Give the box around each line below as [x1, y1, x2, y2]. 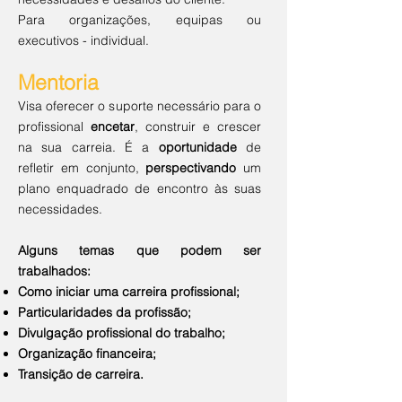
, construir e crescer [135, 118, 261, 135]
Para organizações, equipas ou [18, 12, 261, 28]
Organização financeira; [18, 345, 156, 362]
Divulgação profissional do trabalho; [18, 325, 225, 341]
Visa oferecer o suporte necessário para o [18, 98, 261, 114]
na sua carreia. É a [18, 139, 159, 155]
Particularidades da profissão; [18, 304, 191, 320]
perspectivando [145, 160, 237, 176]
